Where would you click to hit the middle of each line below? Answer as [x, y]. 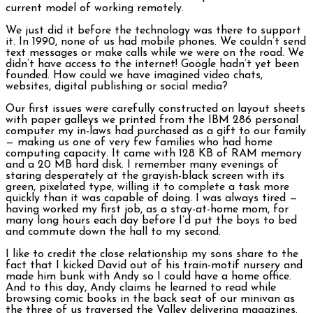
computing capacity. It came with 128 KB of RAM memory [154, 153]
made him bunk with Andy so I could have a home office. [148, 276]
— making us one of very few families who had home [139, 142]
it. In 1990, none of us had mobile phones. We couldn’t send [156, 42]
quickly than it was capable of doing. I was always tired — [152, 198]
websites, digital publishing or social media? [117, 86]
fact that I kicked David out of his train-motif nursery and [154, 265]
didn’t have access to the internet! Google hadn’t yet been [152, 64]
